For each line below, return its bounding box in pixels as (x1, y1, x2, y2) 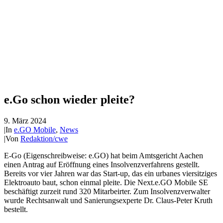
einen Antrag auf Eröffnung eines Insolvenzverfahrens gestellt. (4, 160, 200, 169)
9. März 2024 (4, 116, 46, 125)
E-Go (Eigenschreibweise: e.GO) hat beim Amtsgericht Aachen (4, 151, 203, 160)
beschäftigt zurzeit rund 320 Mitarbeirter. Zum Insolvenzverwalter (4, 187, 210, 196)
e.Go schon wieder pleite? (4, 93, 135, 106)
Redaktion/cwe (20, 134, 68, 143)
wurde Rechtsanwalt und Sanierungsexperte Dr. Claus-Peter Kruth (4, 196, 213, 205)
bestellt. (4, 205, 28, 214)
